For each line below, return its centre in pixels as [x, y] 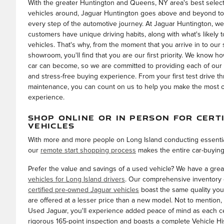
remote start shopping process [88, 150]
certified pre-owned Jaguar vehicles [83, 190]
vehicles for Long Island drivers [76, 179]
